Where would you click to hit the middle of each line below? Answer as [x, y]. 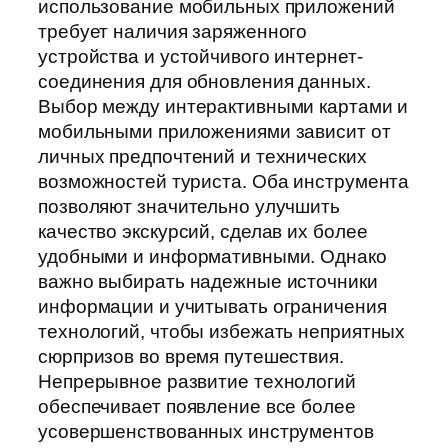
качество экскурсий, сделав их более [203, 231]
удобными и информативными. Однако [212, 256]
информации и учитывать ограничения [212, 306]
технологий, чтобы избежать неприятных [222, 331]
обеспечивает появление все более [197, 406]
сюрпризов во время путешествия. [191, 356]
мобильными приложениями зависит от [214, 131]
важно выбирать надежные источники [208, 281]
